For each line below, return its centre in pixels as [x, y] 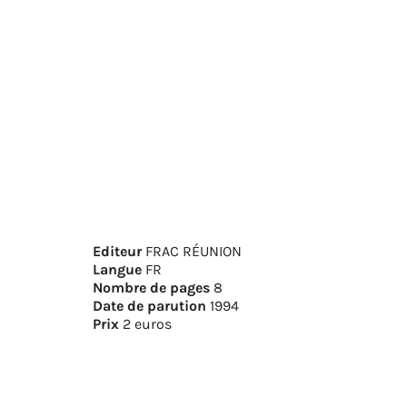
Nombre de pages [153, 288]
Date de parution [151, 306]
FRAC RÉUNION [194, 251]
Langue [119, 269]
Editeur [119, 251]
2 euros [147, 324]
